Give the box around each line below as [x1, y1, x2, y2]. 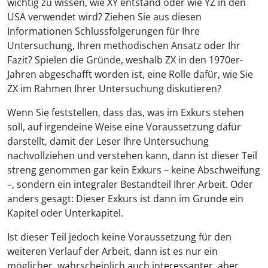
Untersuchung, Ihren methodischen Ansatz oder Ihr [7, 39, 240, 52]
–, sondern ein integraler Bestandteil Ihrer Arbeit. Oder [7, 178, 253, 191]
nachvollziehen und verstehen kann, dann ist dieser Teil [7, 149, 257, 162]
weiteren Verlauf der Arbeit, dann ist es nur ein [7, 245, 218, 258]
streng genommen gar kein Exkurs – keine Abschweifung [7, 163, 260, 176]
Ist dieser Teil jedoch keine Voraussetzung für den [7, 230, 232, 243]
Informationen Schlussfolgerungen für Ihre [7, 25, 200, 38]
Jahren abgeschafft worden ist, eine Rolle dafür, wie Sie [7, 68, 253, 81]
